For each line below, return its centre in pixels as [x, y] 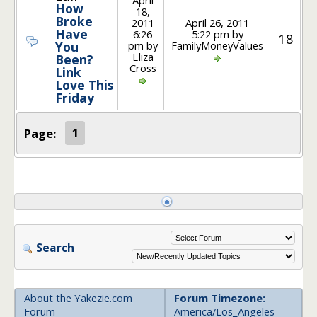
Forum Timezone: [219, 298]
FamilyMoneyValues [218, 45]
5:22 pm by [217, 34]
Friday [75, 98]
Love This [85, 85]
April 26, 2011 [218, 22]
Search [54, 248]
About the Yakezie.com [78, 298]
